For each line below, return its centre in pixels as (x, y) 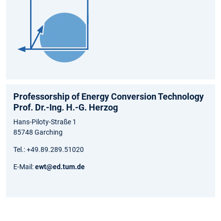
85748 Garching (38, 132)
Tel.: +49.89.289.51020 (49, 150)
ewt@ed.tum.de (60, 167)
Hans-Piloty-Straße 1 (45, 122)
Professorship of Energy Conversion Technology (109, 97)
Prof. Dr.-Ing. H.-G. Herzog (66, 108)
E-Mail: (24, 167)
